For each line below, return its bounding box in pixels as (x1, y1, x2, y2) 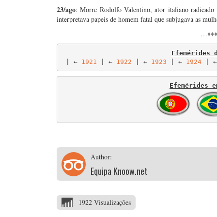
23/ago (57, 4, 76, 15)
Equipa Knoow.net (91, 165, 148, 177)
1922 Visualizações (78, 198, 131, 207)
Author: (91, 152, 112, 161)
